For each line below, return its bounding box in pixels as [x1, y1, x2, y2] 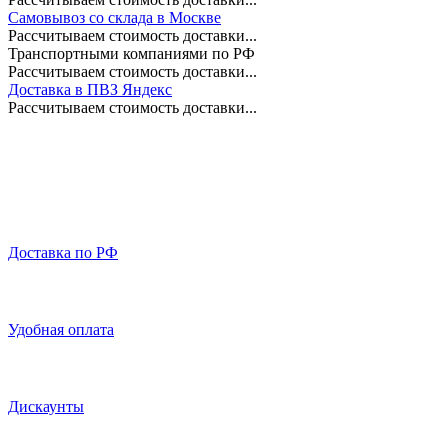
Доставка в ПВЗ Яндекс [8, 80, 172, 98]
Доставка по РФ [8, 243, 118, 261]
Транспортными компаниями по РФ [8, 44, 255, 62]
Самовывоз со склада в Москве [8, 8, 221, 26]
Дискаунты [8, 397, 84, 415]
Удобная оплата [8, 320, 114, 338]
